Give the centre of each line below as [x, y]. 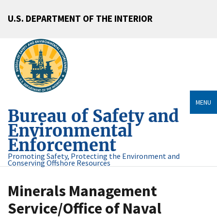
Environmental [70, 131]
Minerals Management [82, 191]
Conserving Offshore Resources [59, 163]
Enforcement [62, 145]
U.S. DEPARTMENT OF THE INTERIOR [80, 18]
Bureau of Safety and [93, 116]
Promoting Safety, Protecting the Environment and [94, 156]
